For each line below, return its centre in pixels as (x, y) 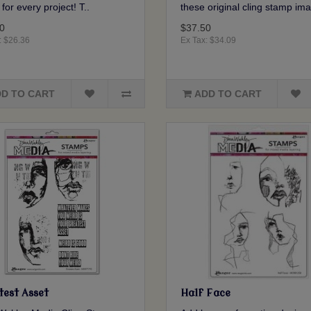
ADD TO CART (228, 94)
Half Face (205, 294)
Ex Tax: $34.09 (208, 41)
